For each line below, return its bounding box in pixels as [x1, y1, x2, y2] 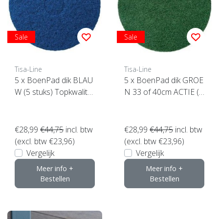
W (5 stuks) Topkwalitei [15, 86, 93, 97]
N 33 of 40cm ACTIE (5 [124, 86, 203, 97]
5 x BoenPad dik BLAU [15, 74, 93, 86]
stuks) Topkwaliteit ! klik [124, 98, 203, 109]
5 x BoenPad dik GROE [124, 74, 171, 86]
